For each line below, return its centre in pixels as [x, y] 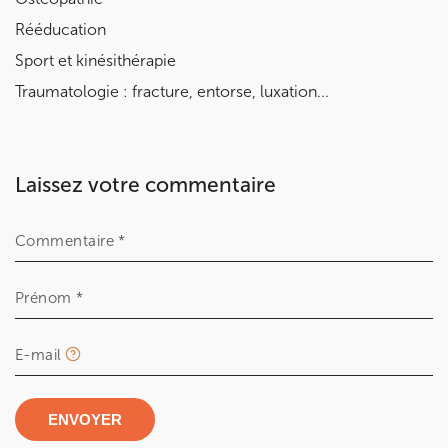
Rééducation [60, 29]
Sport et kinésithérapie [95, 60]
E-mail [38, 355]
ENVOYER [85, 420]
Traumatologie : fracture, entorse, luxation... [172, 91]
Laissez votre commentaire [145, 185]
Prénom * [49, 298]
